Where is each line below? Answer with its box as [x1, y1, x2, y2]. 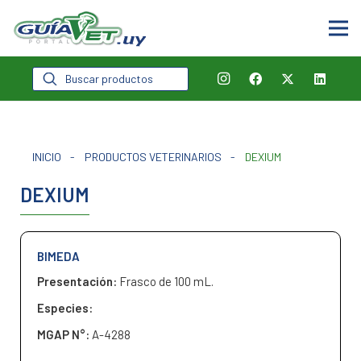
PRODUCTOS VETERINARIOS [84, 150, 222, 164]
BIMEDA [37, 249, 80, 263]
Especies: [37, 301, 93, 315]
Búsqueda [31, 64, 85, 80]
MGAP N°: [37, 327, 92, 342]
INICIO [32, 150, 61, 164]
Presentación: [37, 274, 119, 288]
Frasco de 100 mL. [119, 274, 214, 288]
